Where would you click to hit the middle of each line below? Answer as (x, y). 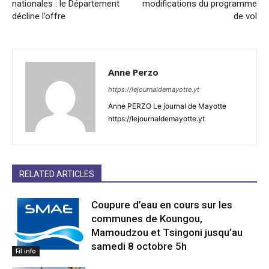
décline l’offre (39, 17)
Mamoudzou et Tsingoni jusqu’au (167, 233)
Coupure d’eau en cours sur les (162, 205)
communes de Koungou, (147, 219)
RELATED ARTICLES (57, 174)
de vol (245, 17)
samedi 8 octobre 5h (139, 246)
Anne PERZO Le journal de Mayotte (167, 106)
